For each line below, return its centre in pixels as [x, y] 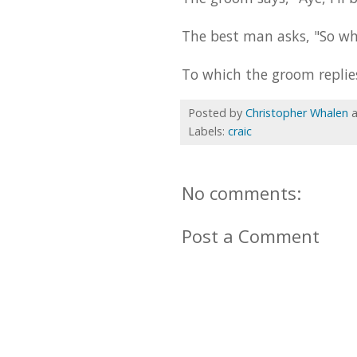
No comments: [241, 193]
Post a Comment [251, 236]
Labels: [208, 131]
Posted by [217, 113]
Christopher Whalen [297, 113]
